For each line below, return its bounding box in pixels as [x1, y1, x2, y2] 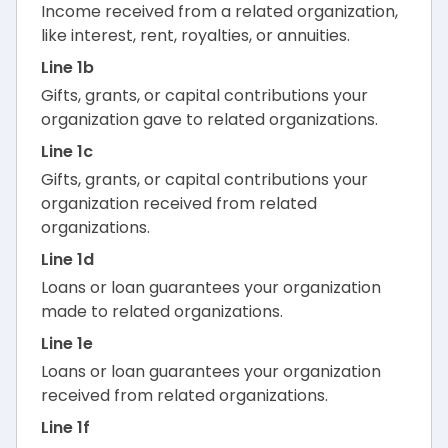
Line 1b [41, 56, 94, 80]
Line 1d [41, 248, 94, 272]
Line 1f [41, 416, 90, 440]
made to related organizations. [41, 300, 283, 324]
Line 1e [41, 332, 93, 356]
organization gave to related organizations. [41, 108, 378, 132]
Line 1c [41, 140, 93, 164]
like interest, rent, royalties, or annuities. [41, 24, 350, 48]
